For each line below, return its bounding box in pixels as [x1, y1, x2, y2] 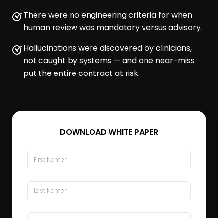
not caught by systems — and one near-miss [23, 55, 195, 67]
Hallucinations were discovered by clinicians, [23, 42, 192, 54]
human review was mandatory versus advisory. [23, 22, 202, 34]
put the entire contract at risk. [23, 68, 140, 79]
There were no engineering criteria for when [23, 9, 192, 21]
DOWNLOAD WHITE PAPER [60, 127, 158, 138]
